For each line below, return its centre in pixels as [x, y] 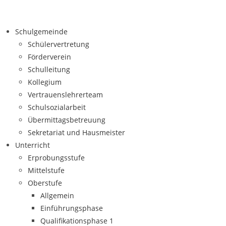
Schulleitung [49, 69]
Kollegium [45, 82]
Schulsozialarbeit [57, 107]
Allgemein [57, 195]
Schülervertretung [59, 44]
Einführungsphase [72, 208]
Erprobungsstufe [56, 158]
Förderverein [49, 57]
